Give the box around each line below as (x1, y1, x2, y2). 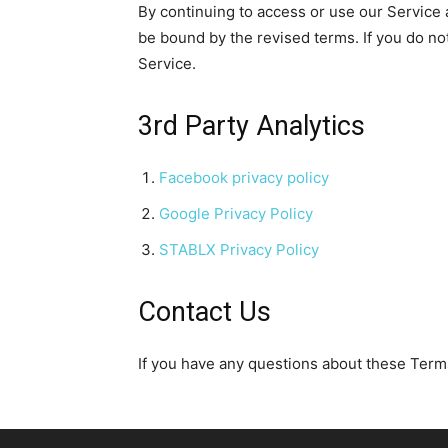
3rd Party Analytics (138, 110, 365, 142)
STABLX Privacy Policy (159, 240, 319, 259)
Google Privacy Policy (159, 204, 313, 223)
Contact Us (138, 296, 271, 328)
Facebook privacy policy (159, 168, 329, 187)
